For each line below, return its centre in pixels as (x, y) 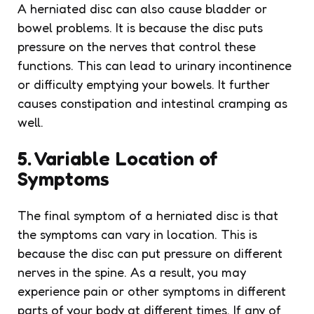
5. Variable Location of (118, 158)
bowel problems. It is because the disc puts (140, 27)
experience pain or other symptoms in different (152, 291)
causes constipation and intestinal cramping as (152, 103)
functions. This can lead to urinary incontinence (155, 65)
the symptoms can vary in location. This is (137, 234)
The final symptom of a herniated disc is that (148, 215)
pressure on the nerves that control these (137, 46)
